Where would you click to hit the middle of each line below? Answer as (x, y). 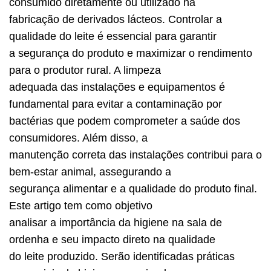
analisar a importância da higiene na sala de (116, 223)
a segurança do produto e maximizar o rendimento (131, 53)
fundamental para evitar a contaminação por (116, 104)
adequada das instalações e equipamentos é (117, 87)
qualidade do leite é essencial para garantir (113, 36)
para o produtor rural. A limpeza (85, 70)
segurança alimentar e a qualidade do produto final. (133, 189)
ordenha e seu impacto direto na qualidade (112, 240)
